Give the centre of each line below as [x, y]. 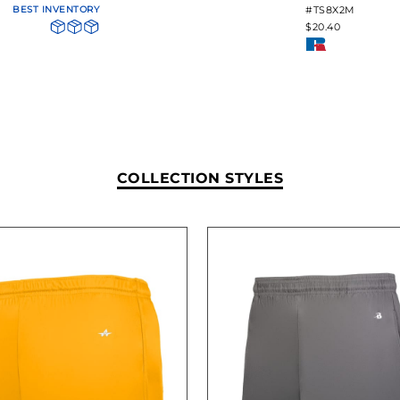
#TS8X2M [330, 9]
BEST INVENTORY [56, 9]
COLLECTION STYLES [200, 178]
